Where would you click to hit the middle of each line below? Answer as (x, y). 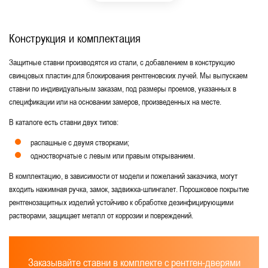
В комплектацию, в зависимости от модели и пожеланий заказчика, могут (123, 176)
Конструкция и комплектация (75, 38)
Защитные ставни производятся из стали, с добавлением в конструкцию (122, 62)
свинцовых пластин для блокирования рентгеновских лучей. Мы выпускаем (128, 75)
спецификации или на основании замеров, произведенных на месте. (115, 101)
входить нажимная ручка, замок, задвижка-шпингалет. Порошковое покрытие (129, 189)
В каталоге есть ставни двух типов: (64, 122)
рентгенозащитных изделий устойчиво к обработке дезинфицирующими (121, 202)
